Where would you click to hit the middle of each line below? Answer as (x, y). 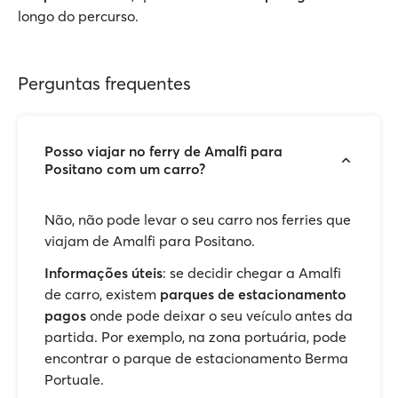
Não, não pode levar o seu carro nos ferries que (198, 219)
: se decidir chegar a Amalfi (252, 273)
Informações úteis (103, 273)
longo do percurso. (78, 16)
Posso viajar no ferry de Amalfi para (163, 151)
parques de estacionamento (253, 294)
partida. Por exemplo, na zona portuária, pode (195, 337)
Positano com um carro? (125, 169)
